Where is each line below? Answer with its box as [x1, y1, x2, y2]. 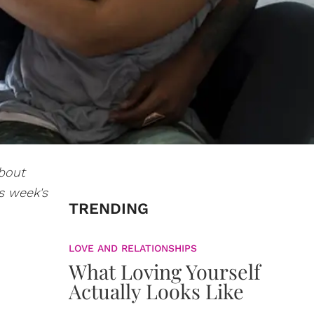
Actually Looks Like [69, 278, 244, 304]
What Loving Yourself [69, 258, 261, 285]
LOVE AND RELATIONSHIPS [69, 243, 197, 254]
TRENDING [69, 200, 149, 217]
